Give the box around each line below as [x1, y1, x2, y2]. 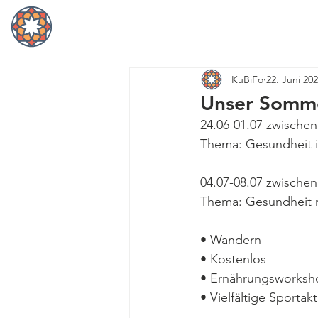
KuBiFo [231, 72, 263, 86]
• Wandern [200, 232, 261, 248]
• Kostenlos [200, 251, 266, 267]
